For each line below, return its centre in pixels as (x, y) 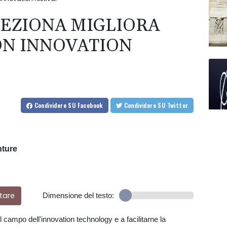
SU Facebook (85, 105)
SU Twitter (178, 105)
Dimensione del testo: (78, 196)
